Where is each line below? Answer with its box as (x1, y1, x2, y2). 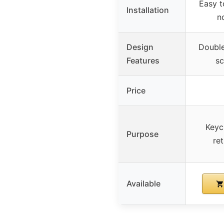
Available (126, 178, 160, 188)
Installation (126, 4, 169, 15)
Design (126, 41, 153, 52)
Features (126, 55, 159, 65)
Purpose (126, 128, 158, 139)
